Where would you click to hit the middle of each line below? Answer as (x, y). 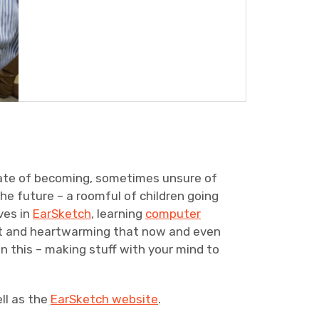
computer (173, 214)
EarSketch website (105, 299)
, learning (119, 214)
